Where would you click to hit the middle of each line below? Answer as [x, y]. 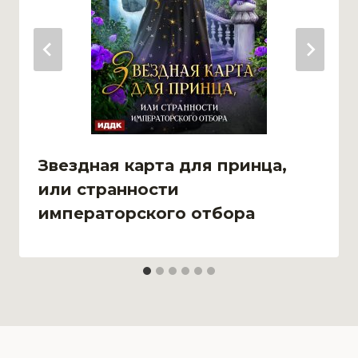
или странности [109, 189]
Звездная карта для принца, [163, 165]
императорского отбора [147, 213]
